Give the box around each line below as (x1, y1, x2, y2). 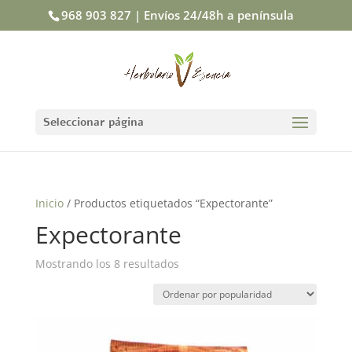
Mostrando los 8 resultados (35, 256, 179, 271)
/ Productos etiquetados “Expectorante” (63, 196, 273, 211)
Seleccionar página (42, 114, 144, 130)
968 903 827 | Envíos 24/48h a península (60, 7, 294, 24)
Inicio (35, 196, 64, 211)
